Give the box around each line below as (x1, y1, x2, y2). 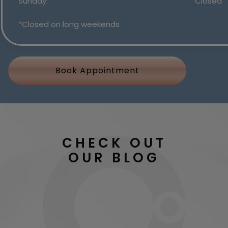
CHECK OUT (62, 133, 166, 152)
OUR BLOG (68, 148, 160, 167)
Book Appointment (55, 64, 139, 76)
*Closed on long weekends (18, 18, 120, 30)
